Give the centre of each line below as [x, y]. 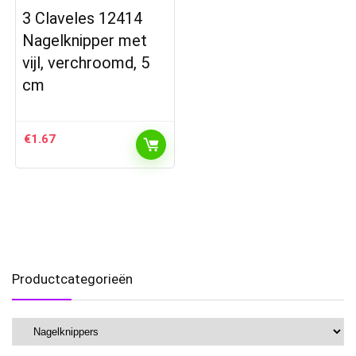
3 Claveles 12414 [83, 19]
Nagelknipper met [85, 41]
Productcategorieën [72, 279]
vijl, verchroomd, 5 [86, 63]
